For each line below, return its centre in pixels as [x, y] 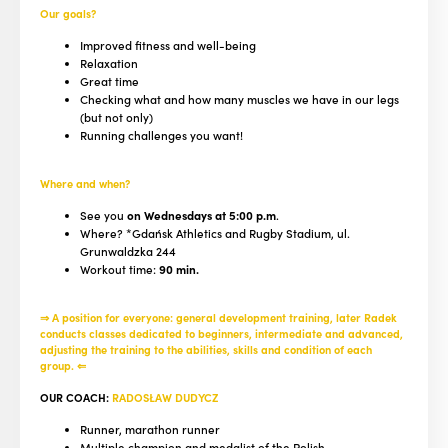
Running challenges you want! [161, 135]
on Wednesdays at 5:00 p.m [201, 215]
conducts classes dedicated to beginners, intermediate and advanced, [221, 333]
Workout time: [119, 269]
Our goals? [68, 13]
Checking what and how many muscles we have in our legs [239, 99]
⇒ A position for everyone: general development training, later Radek [218, 317]
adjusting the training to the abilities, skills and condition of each [206, 349]
